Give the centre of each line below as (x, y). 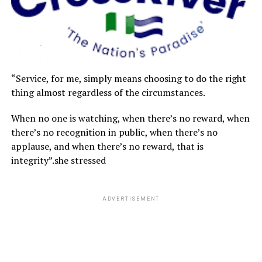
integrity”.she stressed (58, 161)
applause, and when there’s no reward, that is (107, 146)
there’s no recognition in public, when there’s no (114, 132)
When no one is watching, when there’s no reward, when (130, 118)
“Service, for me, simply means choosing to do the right (128, 79)
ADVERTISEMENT (131, 199)
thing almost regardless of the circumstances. (108, 93)
